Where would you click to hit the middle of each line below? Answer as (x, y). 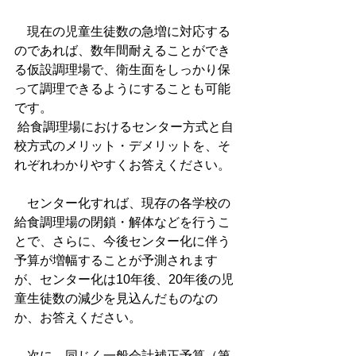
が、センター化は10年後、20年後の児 (124, 279)
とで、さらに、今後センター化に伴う (122, 241)
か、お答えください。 (78, 317)
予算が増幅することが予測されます (116, 260)
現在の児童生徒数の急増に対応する (122, 31)
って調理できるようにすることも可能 (122, 89)
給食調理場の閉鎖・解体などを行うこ (122, 222)
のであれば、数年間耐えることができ (122, 50)
